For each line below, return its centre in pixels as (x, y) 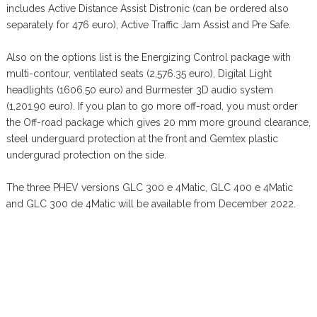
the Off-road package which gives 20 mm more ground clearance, (158, 123)
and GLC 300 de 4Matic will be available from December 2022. (151, 204)
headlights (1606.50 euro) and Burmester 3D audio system (139, 90)
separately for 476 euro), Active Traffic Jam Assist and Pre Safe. (148, 25)
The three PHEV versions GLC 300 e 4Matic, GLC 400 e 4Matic (149, 188)
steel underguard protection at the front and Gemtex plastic (142, 139)
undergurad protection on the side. (86, 155)
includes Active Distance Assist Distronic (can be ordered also (147, 9)
